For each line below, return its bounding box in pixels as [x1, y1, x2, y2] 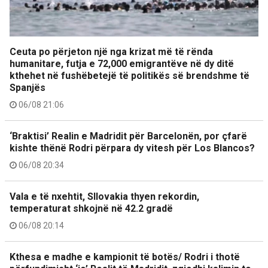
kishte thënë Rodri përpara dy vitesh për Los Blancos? [10, 142, 255, 154]
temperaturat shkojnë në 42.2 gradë [10, 203, 173, 214]
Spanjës [10, 82, 45, 93]
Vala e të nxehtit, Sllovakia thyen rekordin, [10, 191, 199, 202]
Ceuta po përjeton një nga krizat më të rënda [10, 46, 213, 57]
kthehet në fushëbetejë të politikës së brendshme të [10, 70, 249, 81]
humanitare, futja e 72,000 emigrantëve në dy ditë [10, 58, 234, 69]
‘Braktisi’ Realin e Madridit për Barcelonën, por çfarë [10, 130, 247, 142]
